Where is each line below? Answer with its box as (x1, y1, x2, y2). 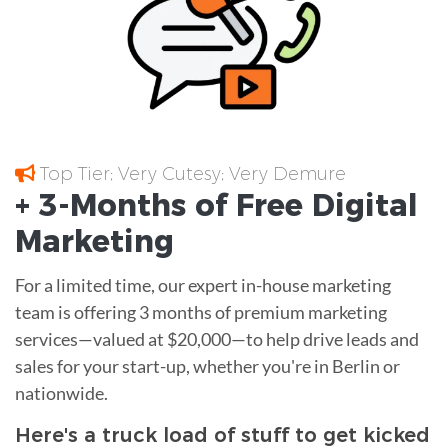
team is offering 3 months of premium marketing (15, 300, 387, 323)
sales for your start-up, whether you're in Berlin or (15, 354, 400, 377)
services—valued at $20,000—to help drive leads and (15, 327, 419, 350)
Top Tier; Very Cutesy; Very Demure (35, 162, 346, 185)
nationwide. (15, 381, 108, 404)
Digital (303, 186, 418, 224)
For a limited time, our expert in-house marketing (15, 273, 391, 296)
